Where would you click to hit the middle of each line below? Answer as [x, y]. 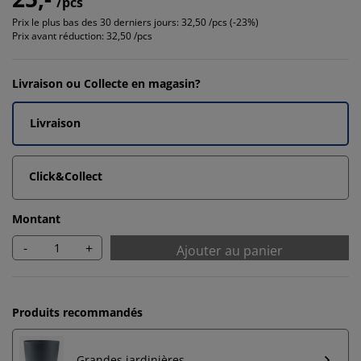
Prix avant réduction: [58, 36]
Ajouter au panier [230, 251]
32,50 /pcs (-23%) [220, 22]
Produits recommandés [77, 312]
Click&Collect [66, 176]
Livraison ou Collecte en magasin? [106, 83]
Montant [36, 219]
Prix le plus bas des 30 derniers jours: [95, 22]
